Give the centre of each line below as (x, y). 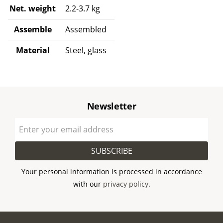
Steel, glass (86, 50)
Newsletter (111, 106)
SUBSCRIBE (111, 151)
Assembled (86, 29)
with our (88, 184)
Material (33, 50)
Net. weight (33, 8)
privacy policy (125, 184)
